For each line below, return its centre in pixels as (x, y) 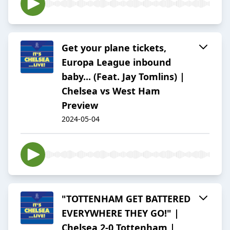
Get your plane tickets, (114, 48)
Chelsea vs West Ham (111, 91)
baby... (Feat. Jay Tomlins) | (123, 77)
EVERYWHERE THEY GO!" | (120, 213)
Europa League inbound (116, 62)
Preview (80, 106)
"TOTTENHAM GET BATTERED (126, 199)
